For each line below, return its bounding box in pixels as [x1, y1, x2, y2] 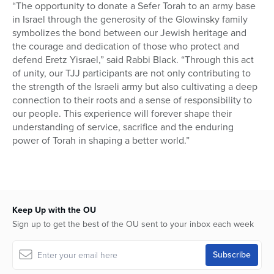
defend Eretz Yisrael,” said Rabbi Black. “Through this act [12, 53, 254, 67]
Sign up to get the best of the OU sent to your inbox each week [12, 218, 254, 231]
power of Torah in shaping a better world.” [12, 133, 190, 148]
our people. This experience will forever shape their [12, 106, 232, 121]
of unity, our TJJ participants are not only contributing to [12, 66, 251, 81]
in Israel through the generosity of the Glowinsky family [12, 12, 248, 27]
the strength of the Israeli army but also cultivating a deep [12, 80, 257, 94]
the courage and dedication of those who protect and [12, 39, 239, 54]
